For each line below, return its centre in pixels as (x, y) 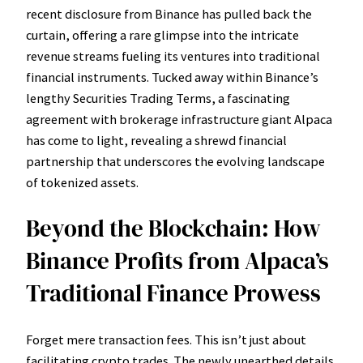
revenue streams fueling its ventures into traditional (173, 56)
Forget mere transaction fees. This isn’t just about (166, 340)
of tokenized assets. (82, 182)
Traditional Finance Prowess (173, 294)
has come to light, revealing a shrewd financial (156, 140)
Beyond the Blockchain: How (173, 229)
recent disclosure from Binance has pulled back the (169, 13)
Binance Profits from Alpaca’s (177, 261)
